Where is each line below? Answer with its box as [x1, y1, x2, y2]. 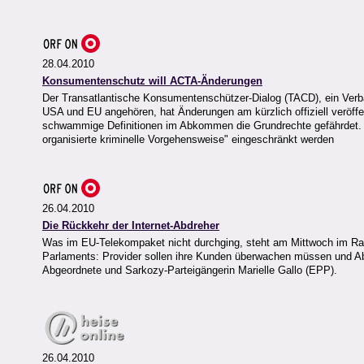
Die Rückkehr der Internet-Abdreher [42, 219, 219, 232]
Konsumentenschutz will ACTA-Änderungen [42, 75, 262, 88]
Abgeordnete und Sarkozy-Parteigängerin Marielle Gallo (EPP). [42, 264, 337, 277]
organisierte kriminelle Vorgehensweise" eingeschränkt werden [42, 133, 334, 146]
